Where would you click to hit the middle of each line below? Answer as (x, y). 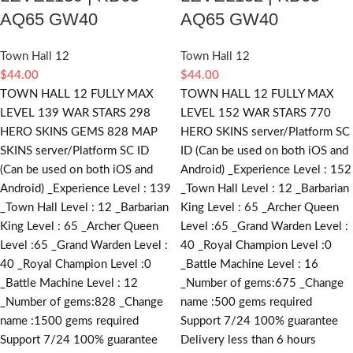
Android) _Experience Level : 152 (266, 169)
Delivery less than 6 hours (248, 340)
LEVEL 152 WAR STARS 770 (256, 113)
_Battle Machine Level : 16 (249, 264)
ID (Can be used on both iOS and (264, 150)
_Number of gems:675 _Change (262, 283)
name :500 (208, 302)
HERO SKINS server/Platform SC (265, 132)
